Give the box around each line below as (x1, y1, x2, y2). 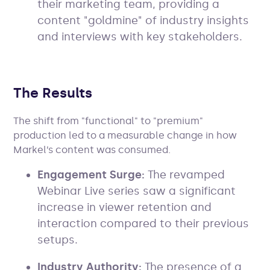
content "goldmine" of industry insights (37, 13, 250, 27)
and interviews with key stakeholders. (37, 30, 243, 43)
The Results (13, 84, 93, 101)
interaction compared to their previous (37, 216, 250, 230)
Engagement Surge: (37, 168, 145, 181)
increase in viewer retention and (37, 200, 212, 214)
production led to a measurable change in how (13, 129, 237, 141)
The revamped (145, 168, 225, 181)
